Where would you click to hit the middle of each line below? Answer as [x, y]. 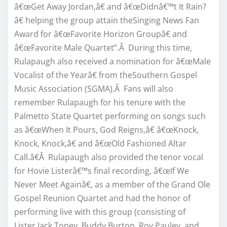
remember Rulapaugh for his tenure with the [100, 102]
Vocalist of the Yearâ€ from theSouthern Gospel [106, 75]
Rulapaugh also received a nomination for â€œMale [112, 61]
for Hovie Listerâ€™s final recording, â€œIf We [102, 171]
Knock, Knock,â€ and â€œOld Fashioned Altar [100, 143]
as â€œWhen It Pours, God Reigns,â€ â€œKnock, [106, 129]
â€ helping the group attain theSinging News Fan [107, 20]
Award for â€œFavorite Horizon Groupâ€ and [101, 34]
